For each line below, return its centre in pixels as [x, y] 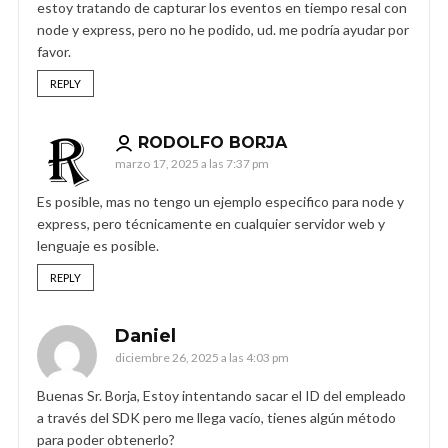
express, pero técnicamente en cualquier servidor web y [211, 223]
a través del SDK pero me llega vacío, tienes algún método [216, 417]
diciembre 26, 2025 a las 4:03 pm [202, 357]
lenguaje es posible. [98, 245]
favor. [54, 51]
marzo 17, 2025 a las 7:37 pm [192, 163]
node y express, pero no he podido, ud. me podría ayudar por [223, 29]
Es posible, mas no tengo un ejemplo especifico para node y [220, 201]
